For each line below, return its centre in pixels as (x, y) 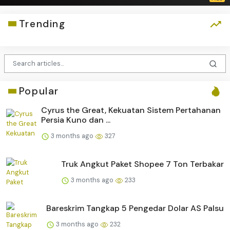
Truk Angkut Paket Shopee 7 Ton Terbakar (142, 164)
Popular (39, 91)
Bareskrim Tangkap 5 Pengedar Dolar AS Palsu (135, 208)
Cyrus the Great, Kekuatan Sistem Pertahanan (131, 110)
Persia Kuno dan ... (76, 120)
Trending (42, 24)
